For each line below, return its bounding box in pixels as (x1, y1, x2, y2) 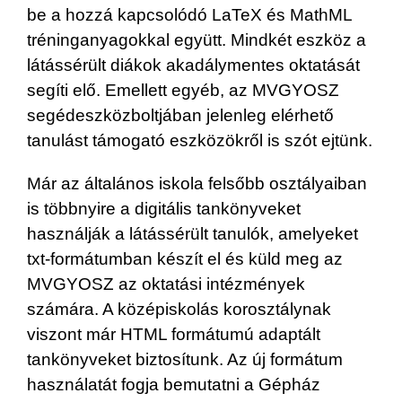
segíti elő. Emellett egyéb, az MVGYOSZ (27, 80, 339, 100)
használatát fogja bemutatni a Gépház (27, 374, 320, 394)
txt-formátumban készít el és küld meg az (27, 249, 343, 268)
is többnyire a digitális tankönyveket (27, 198, 301, 218)
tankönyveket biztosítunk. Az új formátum (27, 349, 343, 369)
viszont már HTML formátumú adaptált (27, 324, 320, 344)
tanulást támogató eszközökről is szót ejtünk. (27, 130, 372, 150)
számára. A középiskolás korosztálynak (27, 299, 331, 319)
